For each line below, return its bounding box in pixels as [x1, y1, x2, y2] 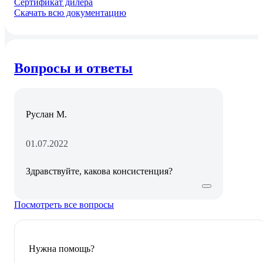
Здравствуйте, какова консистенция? [26, 166, 173, 177]
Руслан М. [26, 109, 67, 120]
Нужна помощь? [29, 244, 95, 254]
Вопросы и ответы [14, 60, 133, 76]
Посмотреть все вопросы [14, 200, 114, 210]
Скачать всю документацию [14, 8, 126, 18]
